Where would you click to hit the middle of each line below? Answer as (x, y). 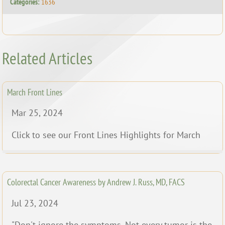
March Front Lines (35, 92)
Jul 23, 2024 (35, 203)
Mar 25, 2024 (37, 113)
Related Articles (47, 58)
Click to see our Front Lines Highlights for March (106, 135)
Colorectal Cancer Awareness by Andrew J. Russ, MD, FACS (96, 182)
